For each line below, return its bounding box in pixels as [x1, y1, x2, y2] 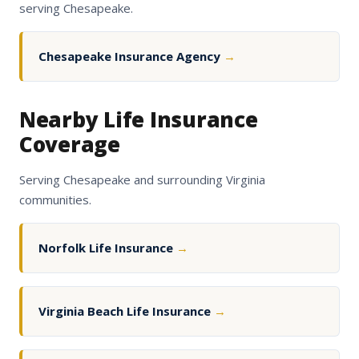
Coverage [19, 130, 120, 159]
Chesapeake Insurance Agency [38, 48, 224, 65]
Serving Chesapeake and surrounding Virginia [19, 171, 265, 188]
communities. [19, 192, 91, 208]
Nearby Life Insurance [19, 105, 258, 135]
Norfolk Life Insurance [38, 240, 176, 256]
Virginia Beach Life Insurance [38, 303, 214, 320]
